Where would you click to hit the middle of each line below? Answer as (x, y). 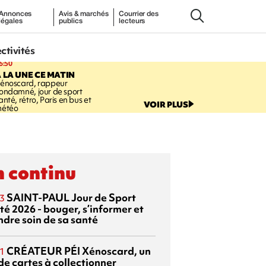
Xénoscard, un (115, 251)
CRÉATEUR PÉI (43, 251)
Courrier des (139, 14)
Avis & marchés (84, 14)
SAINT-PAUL (38, 197)
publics (71, 21)
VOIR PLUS (166, 104)
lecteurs (132, 21)
